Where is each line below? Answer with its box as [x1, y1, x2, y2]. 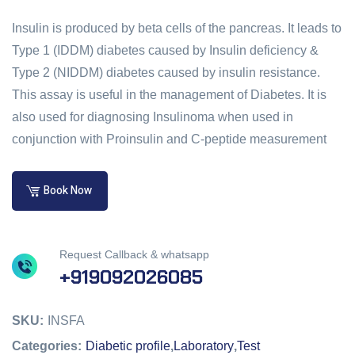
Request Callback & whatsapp [59, 248, 209, 261]
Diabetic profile [86, 339, 170, 353]
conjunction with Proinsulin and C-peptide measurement [12, 132, 326, 147]
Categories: [12, 339, 82, 353]
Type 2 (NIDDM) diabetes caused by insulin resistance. [12, 66, 320, 80]
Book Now [44, 182, 92, 200]
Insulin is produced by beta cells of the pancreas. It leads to [12, 21, 342, 36]
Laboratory [174, 339, 234, 353]
